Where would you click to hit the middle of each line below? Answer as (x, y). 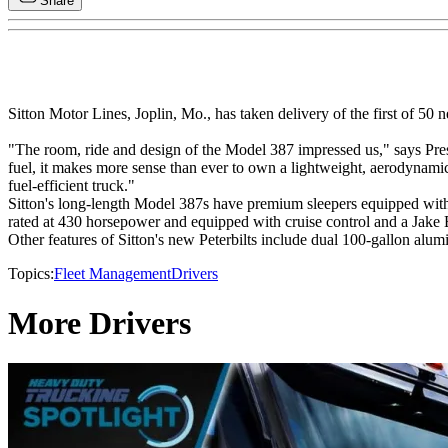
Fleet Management (112, 274)
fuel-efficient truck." (71, 186)
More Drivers (99, 322)
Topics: (31, 274)
